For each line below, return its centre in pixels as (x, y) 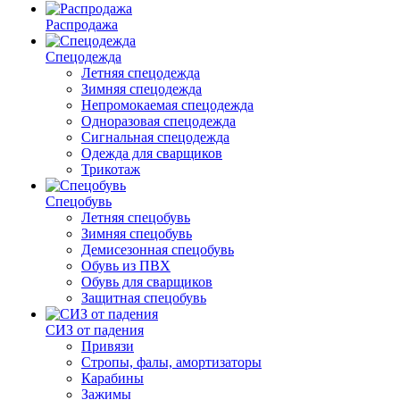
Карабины (112, 378)
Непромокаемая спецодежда (167, 105)
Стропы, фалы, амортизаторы (171, 362)
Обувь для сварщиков (147, 282)
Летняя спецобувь (136, 217)
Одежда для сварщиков (152, 153)
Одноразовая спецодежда (158, 121)
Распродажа (82, 25)
